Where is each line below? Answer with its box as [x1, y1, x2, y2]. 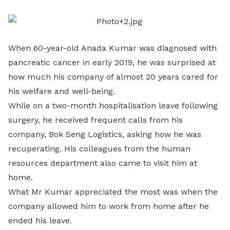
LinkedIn [70, 10, 145, 32]
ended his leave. [8, 216, 72, 225]
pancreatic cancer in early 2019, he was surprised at [8, 57, 216, 67]
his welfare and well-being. [8, 86, 115, 96]
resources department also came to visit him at [8, 158, 197, 168]
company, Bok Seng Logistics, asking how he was [8, 129, 201, 139]
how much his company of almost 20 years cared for [8, 72, 218, 82]
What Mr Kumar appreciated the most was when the [8, 187, 218, 197]
